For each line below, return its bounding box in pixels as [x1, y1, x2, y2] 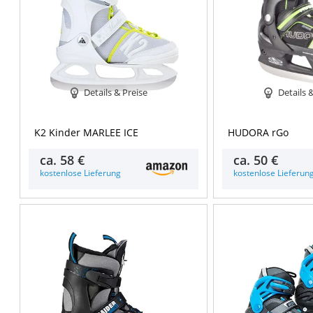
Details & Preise [84, 85, 148, 99]
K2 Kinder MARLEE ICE [34, 126, 138, 140]
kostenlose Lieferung [39, 167, 121, 179]
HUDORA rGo [228, 126, 289, 140]
